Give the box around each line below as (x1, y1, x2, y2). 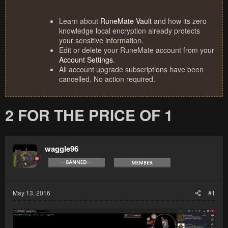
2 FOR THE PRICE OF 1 (5, 104, 173, 126)
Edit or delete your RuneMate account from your (59, 45, 214, 55)
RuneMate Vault (100, 16, 152, 26)
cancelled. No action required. (59, 74, 155, 84)
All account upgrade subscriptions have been (59, 64, 204, 75)
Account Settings (59, 54, 113, 65)
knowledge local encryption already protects (59, 25, 200, 36)
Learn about (59, 16, 100, 26)
